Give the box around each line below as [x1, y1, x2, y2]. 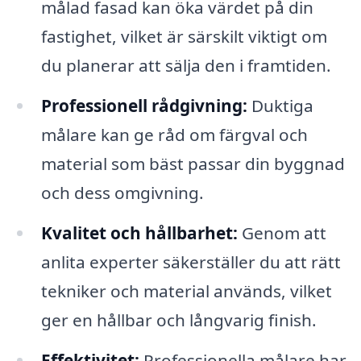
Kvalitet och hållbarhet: [40, 221, 238, 244]
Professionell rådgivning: [40, 94, 247, 118]
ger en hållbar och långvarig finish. [40, 308, 317, 331]
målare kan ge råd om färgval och [40, 123, 308, 147]
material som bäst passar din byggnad [40, 152, 345, 176]
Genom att [237, 221, 326, 244]
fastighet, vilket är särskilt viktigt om [40, 25, 327, 48]
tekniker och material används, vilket [40, 279, 332, 302]
